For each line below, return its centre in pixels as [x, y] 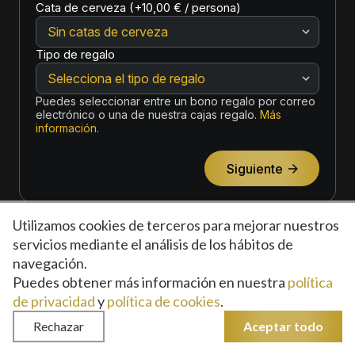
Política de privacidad [122, 283]
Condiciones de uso [100, 299]
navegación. [50, 263]
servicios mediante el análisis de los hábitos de [153, 244]
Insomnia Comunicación [238, 328]
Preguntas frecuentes [221, 299]
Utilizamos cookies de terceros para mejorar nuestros [176, 225]
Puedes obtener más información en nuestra [150, 282]
